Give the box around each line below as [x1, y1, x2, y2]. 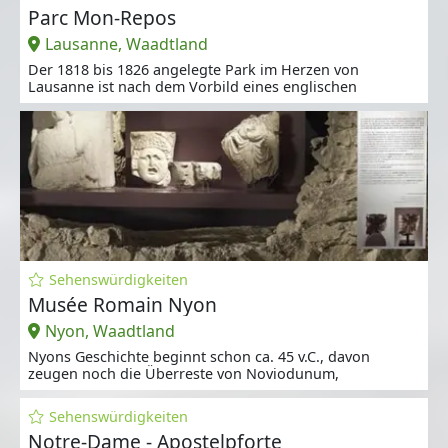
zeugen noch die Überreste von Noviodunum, [28, 363, 339, 383]
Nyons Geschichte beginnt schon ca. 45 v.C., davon [28, 346, 370, 366]
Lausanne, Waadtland [44, 32, 208, 55]
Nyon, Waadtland [44, 319, 175, 342]
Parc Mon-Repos [28, 3, 176, 31]
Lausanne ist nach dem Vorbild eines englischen [28, 76, 357, 96]
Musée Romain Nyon [28, 290, 217, 318]
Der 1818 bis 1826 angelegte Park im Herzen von [28, 59, 359, 79]
